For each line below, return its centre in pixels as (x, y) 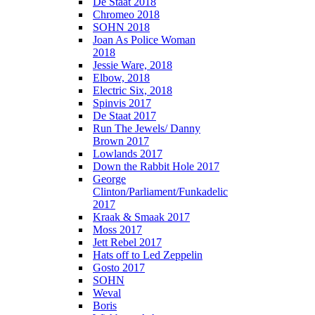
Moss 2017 (117, 230)
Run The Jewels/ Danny (147, 128)
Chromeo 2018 (126, 14)
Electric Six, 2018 (133, 90)
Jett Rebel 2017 (127, 242)
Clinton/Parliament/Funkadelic (160, 192)
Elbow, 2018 (121, 78)
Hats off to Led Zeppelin (148, 255)
